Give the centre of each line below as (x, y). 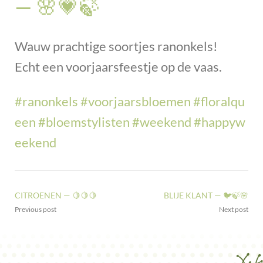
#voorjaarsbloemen (136, 102)
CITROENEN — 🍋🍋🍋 (56, 195)
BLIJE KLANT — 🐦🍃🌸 (206, 195)
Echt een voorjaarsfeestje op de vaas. (118, 66)
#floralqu (219, 102)
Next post (234, 210)
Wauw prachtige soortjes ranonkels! (116, 46)
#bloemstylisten (84, 122)
